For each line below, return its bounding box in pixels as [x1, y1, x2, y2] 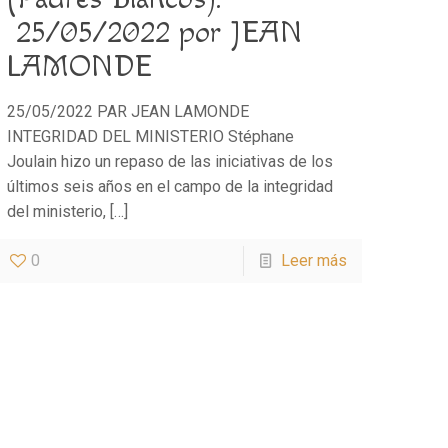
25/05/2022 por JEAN [7, 14, 303, 51]
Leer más [280, 250, 347, 270]
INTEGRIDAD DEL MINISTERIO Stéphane [7, 126, 295, 146]
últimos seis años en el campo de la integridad [7, 176, 334, 196]
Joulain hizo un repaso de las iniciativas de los [7, 151, 334, 171]
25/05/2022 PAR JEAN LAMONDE [7, 101, 250, 121]
